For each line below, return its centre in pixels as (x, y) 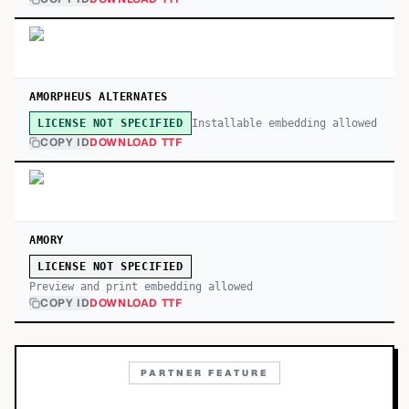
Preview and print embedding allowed (141, 287)
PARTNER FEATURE (204, 373)
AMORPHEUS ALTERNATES (99, 97)
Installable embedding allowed (284, 123)
